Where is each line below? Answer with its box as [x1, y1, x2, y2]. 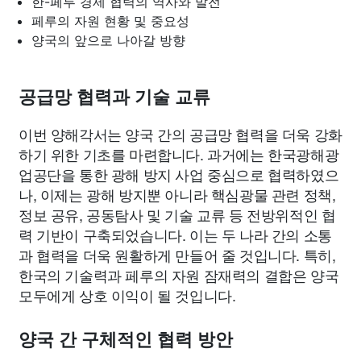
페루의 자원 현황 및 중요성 [31, 13, 189, 29]
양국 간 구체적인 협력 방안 [19, 330, 233, 350]
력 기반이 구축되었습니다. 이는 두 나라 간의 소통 [19, 224, 332, 245]
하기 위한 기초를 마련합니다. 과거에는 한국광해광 [19, 143, 339, 164]
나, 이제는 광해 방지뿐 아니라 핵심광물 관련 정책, [19, 184, 336, 205]
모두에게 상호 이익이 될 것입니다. [19, 284, 236, 305]
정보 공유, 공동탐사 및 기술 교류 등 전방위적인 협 [19, 204, 336, 225]
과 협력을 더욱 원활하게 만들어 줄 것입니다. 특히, [19, 244, 336, 265]
